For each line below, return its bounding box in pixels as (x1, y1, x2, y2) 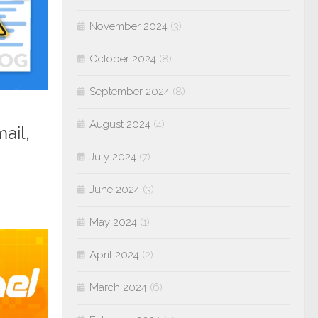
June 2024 (89, 183, 140, 196)
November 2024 (89, 20, 168, 33)
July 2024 (89, 150, 136, 163)
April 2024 (89, 248, 139, 261)
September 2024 (89, 85, 170, 98)
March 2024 (89, 281, 147, 294)
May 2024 (89, 216, 137, 229)
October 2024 (89, 53, 156, 65)
